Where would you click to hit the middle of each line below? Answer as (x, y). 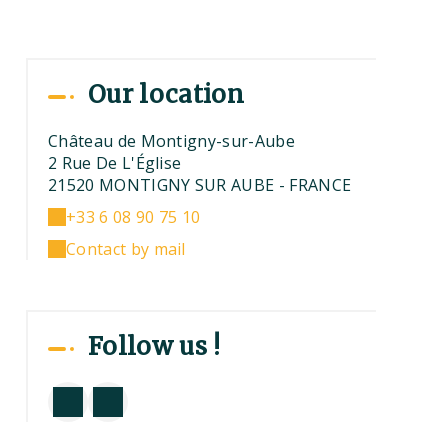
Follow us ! (154, 346)
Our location (166, 94)
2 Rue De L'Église (115, 163)
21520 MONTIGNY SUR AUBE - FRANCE (200, 185)
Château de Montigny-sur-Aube (171, 141)
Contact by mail (126, 249)
